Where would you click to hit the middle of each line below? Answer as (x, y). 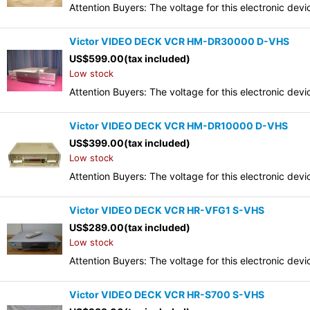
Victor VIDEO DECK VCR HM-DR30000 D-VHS (179, 42)
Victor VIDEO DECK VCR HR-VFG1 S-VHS (167, 210)
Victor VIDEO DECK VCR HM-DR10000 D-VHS (179, 126)
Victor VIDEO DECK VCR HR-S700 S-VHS (167, 295)
